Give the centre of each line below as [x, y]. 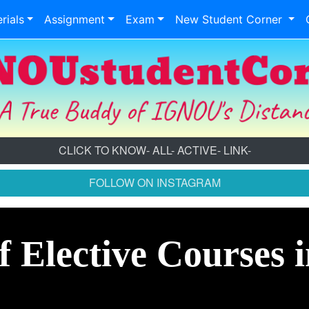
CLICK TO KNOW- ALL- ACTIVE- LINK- [154, 150]
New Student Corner [230, 19]
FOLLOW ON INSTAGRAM [154, 182]
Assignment [75, 19]
